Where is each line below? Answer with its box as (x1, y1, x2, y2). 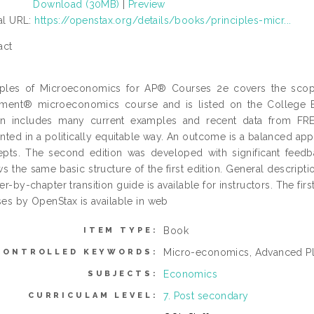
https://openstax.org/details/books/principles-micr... (34, 15, 292, 27)
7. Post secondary (163, 290, 249, 302)
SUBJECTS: (87, 269, 158, 279)
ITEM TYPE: (83, 226, 158, 235)
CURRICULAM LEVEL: (27, 291, 158, 301)
